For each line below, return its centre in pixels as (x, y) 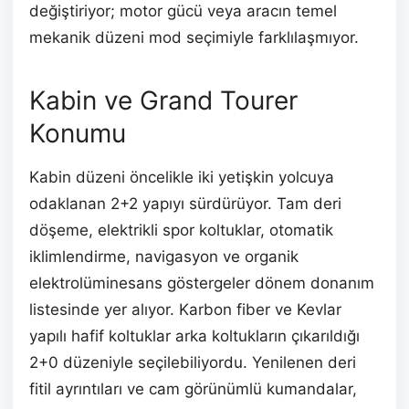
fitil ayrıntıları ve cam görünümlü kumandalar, (193, 389)
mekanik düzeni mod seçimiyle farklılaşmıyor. (194, 38)
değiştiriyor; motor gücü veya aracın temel (183, 11)
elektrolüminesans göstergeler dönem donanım (202, 283)
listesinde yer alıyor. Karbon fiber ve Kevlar (185, 310)
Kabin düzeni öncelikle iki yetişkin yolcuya (182, 178)
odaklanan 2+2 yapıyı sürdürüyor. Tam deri (185, 204)
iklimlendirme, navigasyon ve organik (164, 257)
